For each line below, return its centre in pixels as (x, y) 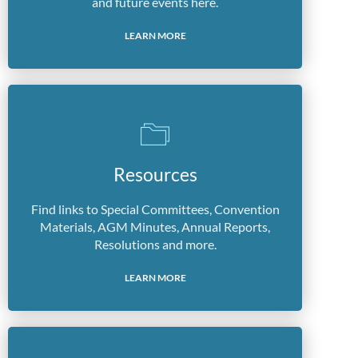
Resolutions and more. (155, 244)
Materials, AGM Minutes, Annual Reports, (155, 227)
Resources (155, 174)
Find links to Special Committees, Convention (155, 209)
